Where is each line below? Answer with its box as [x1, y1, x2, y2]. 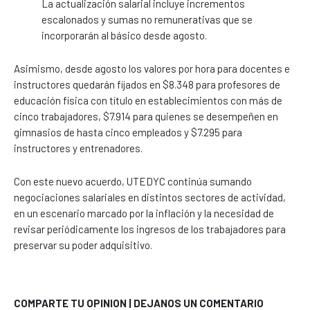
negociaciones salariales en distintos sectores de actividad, [14, 190, 286, 203]
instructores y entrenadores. [14, 141, 143, 154]
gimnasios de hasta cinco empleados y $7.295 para [14, 125, 242, 138]
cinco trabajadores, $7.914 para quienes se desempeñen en [14, 109, 278, 122]
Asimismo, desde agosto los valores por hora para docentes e [14, 62, 290, 75]
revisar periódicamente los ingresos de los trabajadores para [14, 222, 286, 235]
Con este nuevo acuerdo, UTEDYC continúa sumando [14, 174, 252, 188]
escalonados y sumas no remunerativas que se [42, 12, 253, 26]
